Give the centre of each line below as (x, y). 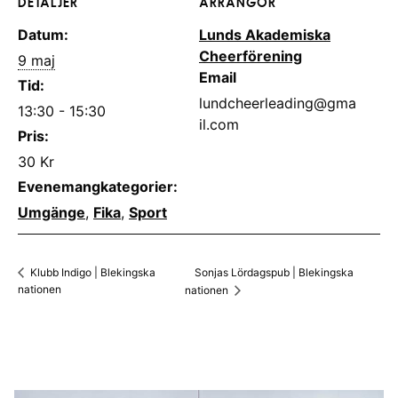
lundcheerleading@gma (278, 103)
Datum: (43, 35)
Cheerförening (251, 56)
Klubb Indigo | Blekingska (92, 273)
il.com (219, 124)
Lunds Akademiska (265, 35)
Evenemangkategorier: (98, 187)
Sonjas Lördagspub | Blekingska (274, 273)
